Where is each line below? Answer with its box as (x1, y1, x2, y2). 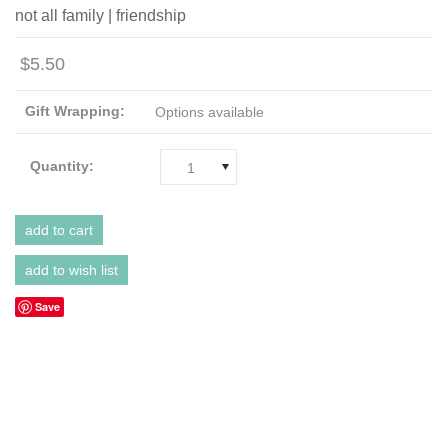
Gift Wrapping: (25, 102, 125, 119)
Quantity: (30, 157, 94, 174)
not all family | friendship (15, 6, 186, 24)
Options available (155, 103, 264, 120)
